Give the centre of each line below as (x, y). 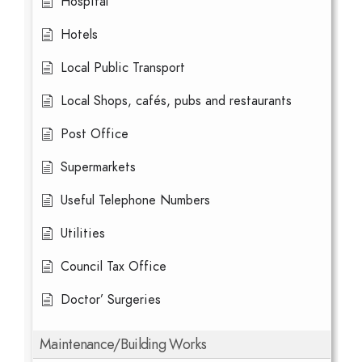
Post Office (95, 134)
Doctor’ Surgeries (111, 300)
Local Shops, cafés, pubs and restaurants (176, 101)
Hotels (79, 35)
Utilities (83, 234)
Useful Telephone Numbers (135, 200)
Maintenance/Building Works (123, 344)
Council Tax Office (114, 267)
